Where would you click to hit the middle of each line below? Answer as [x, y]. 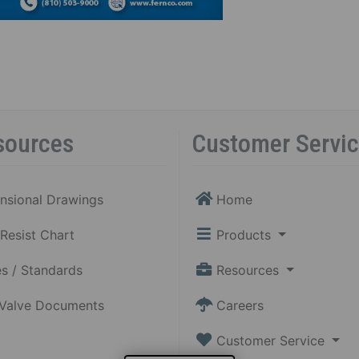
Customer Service [272, 340]
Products [245, 234]
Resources [249, 270]
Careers [240, 305]
